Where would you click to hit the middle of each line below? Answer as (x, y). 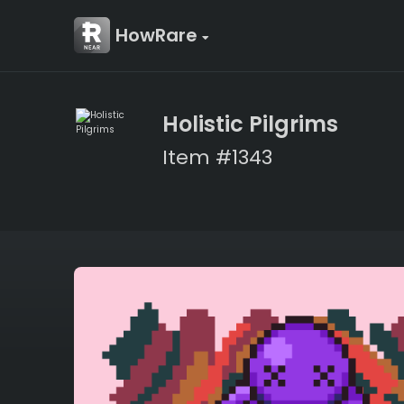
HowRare (159, 35)
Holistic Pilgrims (250, 124)
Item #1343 (217, 157)
